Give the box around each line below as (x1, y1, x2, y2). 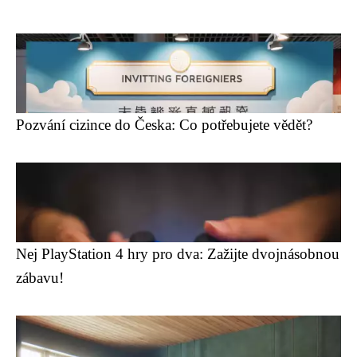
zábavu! (16, 269, 64, 286)
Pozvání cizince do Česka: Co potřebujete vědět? (16, 116, 312, 133)
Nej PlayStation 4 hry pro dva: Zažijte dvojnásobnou (16, 245, 339, 262)
